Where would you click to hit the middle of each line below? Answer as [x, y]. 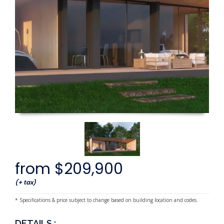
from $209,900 [69, 169]
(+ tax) [25, 182]
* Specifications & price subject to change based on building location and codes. [106, 200]
